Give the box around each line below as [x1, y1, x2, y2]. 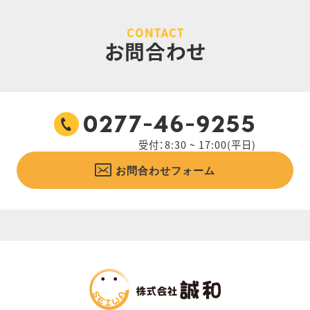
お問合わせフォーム [116, 165, 215, 176]
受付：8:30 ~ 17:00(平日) [138, 137, 256, 152]
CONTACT [126, 26, 184, 40]
